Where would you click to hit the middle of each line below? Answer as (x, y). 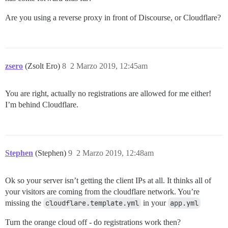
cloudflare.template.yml (92, 203)
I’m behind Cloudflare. (42, 104)
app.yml (184, 203)
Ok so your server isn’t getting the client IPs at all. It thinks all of (108, 180)
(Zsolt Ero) (44, 66)
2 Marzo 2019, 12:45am (109, 66)
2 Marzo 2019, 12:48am (115, 153)
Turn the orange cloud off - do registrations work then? (93, 222)
